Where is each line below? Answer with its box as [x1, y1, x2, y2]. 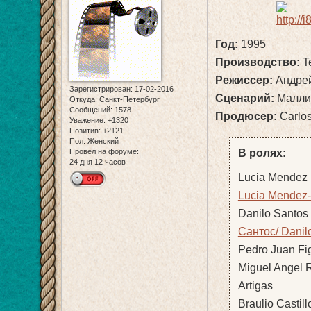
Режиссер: [215, 74, 274, 87]
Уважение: [69, 116, 106, 125]
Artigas [237, 279, 273, 292]
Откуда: [69, 95, 97, 104]
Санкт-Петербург [97, 95, 160, 104]
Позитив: [69, 126, 101, 135]
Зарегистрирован [69, 85, 131, 94]
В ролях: [237, 146, 286, 159]
